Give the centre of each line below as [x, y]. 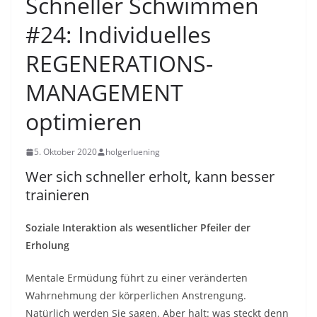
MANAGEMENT [104, 92]
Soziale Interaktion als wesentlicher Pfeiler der [138, 227]
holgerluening [133, 152]
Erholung [47, 245]
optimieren [84, 121]
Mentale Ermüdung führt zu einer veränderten [137, 278]
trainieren [57, 195]
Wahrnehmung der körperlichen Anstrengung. [136, 295]
